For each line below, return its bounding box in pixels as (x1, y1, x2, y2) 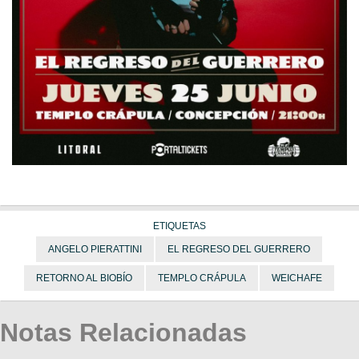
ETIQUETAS (153, 220, 206, 232)
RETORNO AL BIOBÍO (35, 272, 132, 284)
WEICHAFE (271, 272, 322, 284)
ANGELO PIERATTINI (47, 244, 142, 256)
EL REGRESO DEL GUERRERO (167, 244, 310, 256)
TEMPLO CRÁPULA (157, 272, 246, 284)
